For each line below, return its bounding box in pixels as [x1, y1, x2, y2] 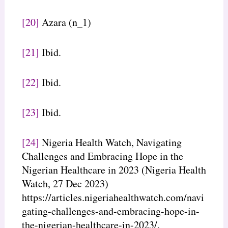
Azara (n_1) [39, 15, 91, 29]
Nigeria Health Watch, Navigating [39, 135, 182, 149]
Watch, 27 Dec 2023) [21, 176, 108, 190]
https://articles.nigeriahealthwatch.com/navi [21, 190, 204, 204]
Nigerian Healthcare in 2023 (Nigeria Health [21, 162, 206, 177]
